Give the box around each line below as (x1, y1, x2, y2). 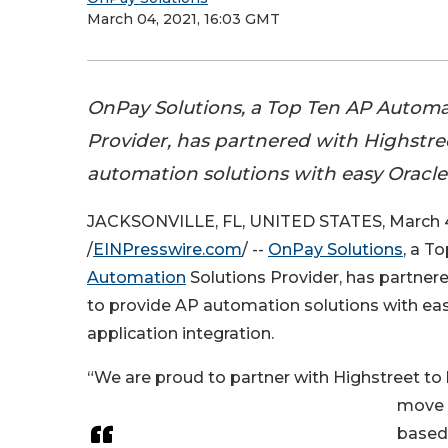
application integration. (87, 324, 274, 344)
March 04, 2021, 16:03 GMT (87, 10, 280, 28)
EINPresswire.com (93, 240, 242, 260)
